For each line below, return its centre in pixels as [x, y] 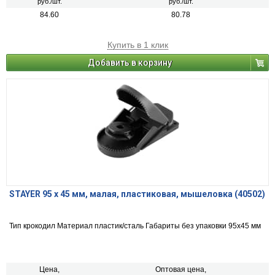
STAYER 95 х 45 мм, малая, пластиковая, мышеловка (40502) [137, 194]
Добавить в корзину [130, 63]
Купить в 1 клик [137, 45]
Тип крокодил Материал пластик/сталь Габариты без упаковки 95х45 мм [135, 226]
